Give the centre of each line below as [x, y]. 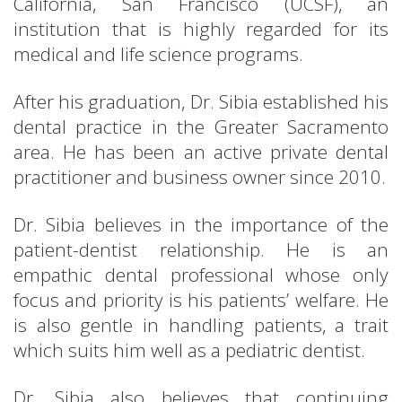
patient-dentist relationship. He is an [201, 249]
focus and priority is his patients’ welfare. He [201, 299]
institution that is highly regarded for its [201, 28]
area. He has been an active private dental [201, 151]
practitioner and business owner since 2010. [200, 176]
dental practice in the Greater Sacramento [201, 126]
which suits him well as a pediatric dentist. [189, 350]
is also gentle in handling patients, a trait [201, 324]
